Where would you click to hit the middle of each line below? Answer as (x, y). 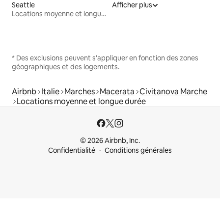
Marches (80, 91)
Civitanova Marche (173, 91)
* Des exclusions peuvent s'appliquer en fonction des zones (105, 58)
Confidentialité (72, 150)
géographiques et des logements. (66, 67)
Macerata (117, 91)
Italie (50, 91)
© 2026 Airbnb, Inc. (110, 140)
